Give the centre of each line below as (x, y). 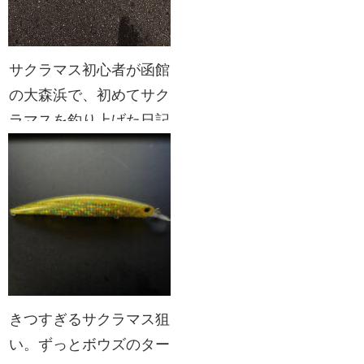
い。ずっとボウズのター (89, 344)
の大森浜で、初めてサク (89, 95)
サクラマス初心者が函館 (89, 69)
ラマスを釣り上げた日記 (89, 120)
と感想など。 (89, 145)
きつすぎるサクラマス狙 (89, 319)
